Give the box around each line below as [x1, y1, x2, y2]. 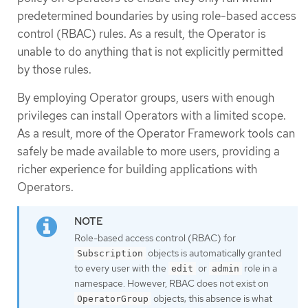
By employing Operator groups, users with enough [17, 90, 274, 106]
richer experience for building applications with [17, 162, 257, 177]
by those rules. [17, 62, 91, 78]
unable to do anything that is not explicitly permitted [17, 44, 283, 60]
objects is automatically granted [146, 247, 281, 260]
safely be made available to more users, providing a [17, 144, 280, 159]
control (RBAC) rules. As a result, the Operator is [17, 26, 266, 42]
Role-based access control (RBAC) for [74, 232, 236, 245]
